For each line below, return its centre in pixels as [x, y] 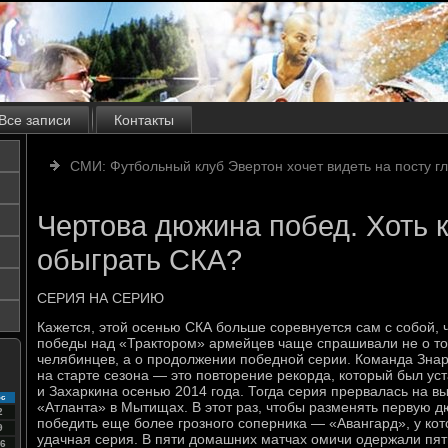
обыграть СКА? [139, 260]
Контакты [144, 120]
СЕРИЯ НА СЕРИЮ [100, 298]
